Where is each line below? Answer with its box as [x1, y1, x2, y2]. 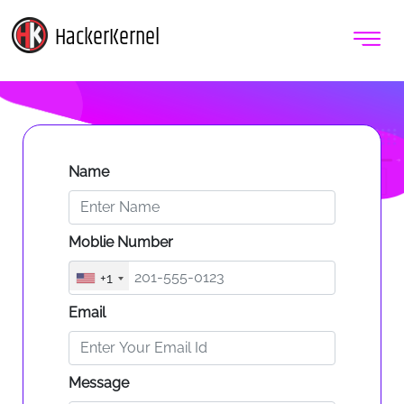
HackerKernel [55, 21, 160, 55]
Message [68, 373, 129, 391]
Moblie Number [68, 233, 173, 251]
